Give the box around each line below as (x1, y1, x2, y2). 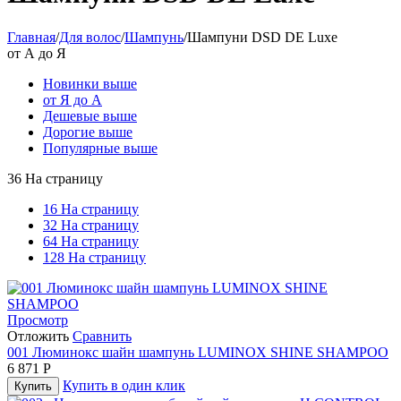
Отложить (7, 328, 69, 344)
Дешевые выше (43, 107, 137, 124)
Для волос (59, 29, 121, 45)
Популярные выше (43, 140, 158, 156)
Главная (7, 29, 55, 45)
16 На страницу (43, 200, 139, 217)
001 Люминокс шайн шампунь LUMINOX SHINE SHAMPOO (7, 344, 388, 360)
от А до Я (7, 45, 66, 61)
